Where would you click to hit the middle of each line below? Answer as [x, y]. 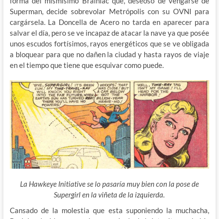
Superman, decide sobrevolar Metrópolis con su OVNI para [109, 11]
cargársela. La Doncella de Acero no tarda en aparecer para [109, 22]
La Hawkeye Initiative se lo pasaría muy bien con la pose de [109, 184]
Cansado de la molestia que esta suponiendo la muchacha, [109, 210]
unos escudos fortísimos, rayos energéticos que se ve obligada [109, 44]
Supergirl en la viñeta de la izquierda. [109, 194]
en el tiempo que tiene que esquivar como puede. [87, 65]
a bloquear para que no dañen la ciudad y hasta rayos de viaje [109, 55]
